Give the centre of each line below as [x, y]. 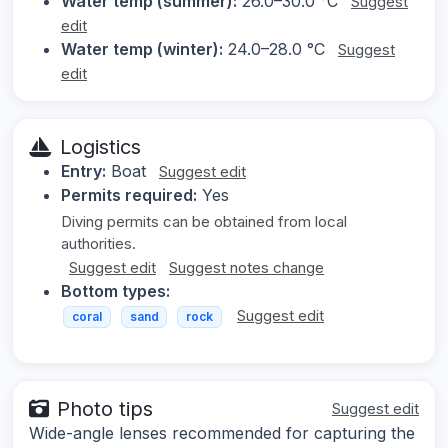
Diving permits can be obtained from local [204, 222]
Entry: [83, 171]
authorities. [98, 244]
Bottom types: [115, 291]
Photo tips [105, 408]
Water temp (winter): [142, 49]
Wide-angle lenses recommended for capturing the [222, 432]
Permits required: [129, 195]
